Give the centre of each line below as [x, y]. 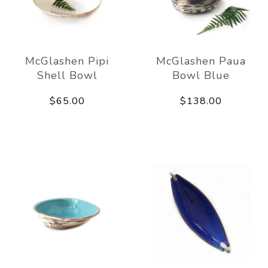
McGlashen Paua [201, 61]
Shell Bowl [67, 75]
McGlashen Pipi [67, 61]
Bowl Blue [201, 75]
